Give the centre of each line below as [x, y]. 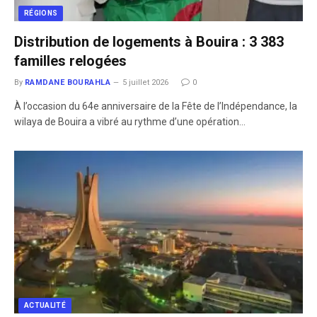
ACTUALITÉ [45, 305]
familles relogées [70, 61]
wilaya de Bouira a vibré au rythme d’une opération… [130, 122]
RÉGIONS [41, 13]
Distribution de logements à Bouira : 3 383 [149, 42]
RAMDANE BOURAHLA [68, 82]
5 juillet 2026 [146, 82]
